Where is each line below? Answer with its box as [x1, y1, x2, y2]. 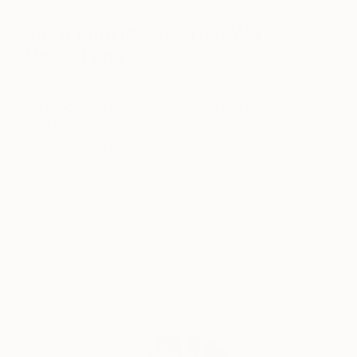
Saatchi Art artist [24, 137, 123, 154]
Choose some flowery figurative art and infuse [24, 80, 289, 96]
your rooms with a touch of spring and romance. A [24, 99, 312, 116]
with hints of [227, 137, 300, 154]
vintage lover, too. [24, 194, 127, 211]
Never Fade [24, 46, 124, 69]
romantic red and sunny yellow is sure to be [24, 156, 272, 173]
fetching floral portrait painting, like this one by [24, 118, 285, 135]
